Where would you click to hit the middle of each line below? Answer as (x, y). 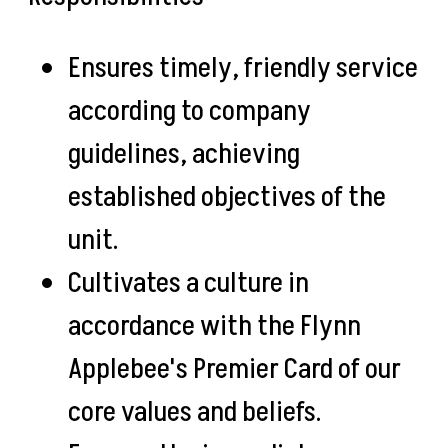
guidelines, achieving (184, 154)
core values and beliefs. (197, 412)
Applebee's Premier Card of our (234, 369)
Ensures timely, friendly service (243, 68)
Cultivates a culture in (188, 283)
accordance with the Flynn (214, 326)
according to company (189, 111)
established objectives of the (227, 197)
